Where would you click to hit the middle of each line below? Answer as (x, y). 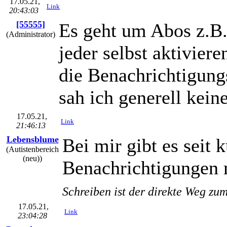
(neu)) (32, 158)
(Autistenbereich (32, 149)
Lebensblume (32, 139)
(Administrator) (31, 34)
